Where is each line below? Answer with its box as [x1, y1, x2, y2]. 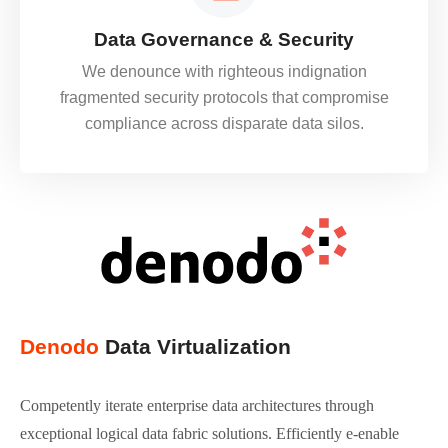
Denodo [20, 335, 99, 358]
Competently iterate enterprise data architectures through [20, 397, 374, 414]
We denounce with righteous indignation [81, 63, 367, 80]
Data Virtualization [99, 335, 291, 358]
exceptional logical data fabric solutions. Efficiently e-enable [20, 425, 399, 442]
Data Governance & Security [94, 29, 354, 50]
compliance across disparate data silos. [84, 115, 364, 132]
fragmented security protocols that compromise [59, 89, 389, 106]
